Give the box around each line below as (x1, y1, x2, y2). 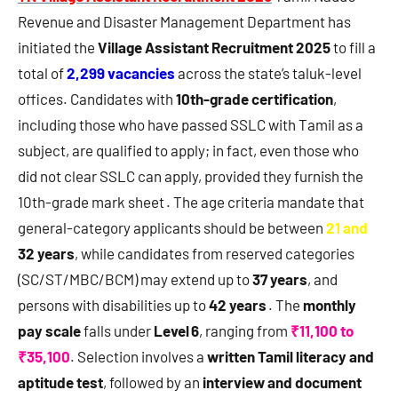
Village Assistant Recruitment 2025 (98, 38, 330, 57)
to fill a (330, 38, 376, 57)
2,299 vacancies (67, 64, 175, 83)
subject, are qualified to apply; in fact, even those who (18, 141, 359, 160)
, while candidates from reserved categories (75, 244, 354, 263)
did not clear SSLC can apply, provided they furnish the (18, 167, 363, 186)
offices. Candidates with (18, 90, 176, 108)
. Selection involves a (70, 347, 207, 366)
